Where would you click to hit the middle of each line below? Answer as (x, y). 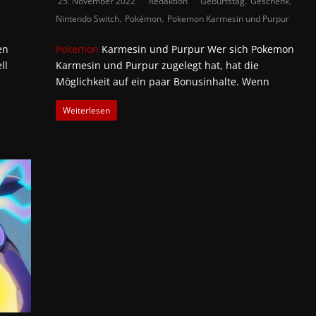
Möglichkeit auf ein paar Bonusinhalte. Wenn (163, 81)
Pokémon (144, 18)
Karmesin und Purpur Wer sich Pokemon (197, 49)
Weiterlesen (87, 110)
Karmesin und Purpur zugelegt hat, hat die (158, 65)
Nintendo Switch (88, 18)
